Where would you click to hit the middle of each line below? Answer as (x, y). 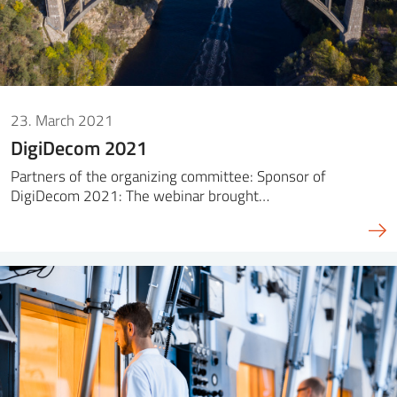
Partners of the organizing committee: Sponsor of (168, 175)
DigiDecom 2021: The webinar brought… (140, 195)
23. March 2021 (62, 121)
